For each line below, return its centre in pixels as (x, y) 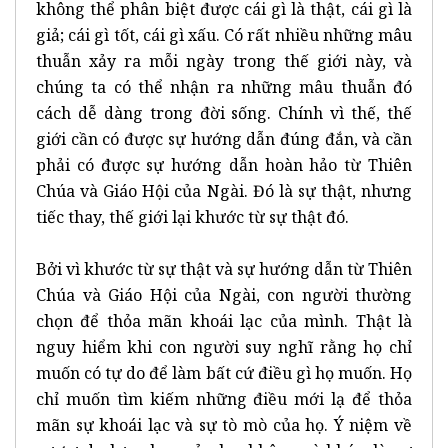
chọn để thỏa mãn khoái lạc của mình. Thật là (224, 320)
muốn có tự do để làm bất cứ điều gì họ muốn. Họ (224, 372)
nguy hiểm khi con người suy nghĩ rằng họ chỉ (224, 346)
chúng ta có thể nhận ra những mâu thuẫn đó (224, 86)
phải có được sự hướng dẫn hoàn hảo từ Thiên (224, 164)
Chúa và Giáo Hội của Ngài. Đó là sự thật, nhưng (224, 190)
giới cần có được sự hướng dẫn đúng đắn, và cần (224, 138)
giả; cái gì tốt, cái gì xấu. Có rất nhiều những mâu (224, 34)
